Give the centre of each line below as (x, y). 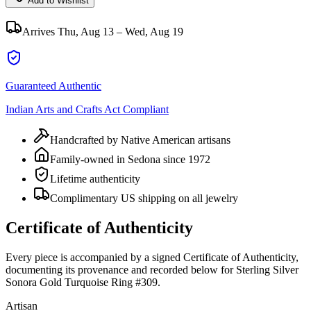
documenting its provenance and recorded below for (119, 269)
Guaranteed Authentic (53, 85)
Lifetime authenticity (95, 178)
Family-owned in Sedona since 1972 (130, 159)
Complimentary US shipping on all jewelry (144, 198)
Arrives (40, 31)
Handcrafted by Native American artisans (140, 140)
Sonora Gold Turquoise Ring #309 (82, 282)
